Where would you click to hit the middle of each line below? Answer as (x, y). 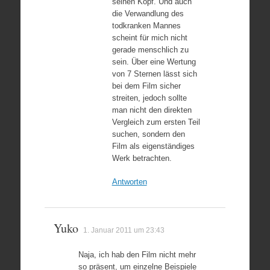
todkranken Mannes (146, 25)
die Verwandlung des (148, 13)
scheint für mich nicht (149, 37)
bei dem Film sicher (146, 86)
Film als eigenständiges (153, 146)
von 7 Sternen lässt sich (154, 74)
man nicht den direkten (152, 110)
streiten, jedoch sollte (149, 98)
